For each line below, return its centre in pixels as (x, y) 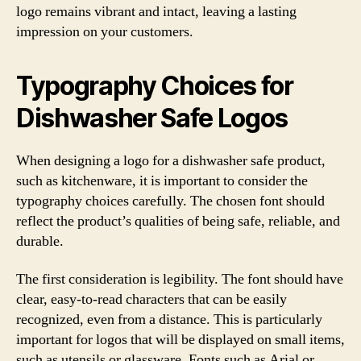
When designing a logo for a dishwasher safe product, (171, 160)
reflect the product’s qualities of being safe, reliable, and (178, 221)
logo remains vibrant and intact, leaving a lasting (156, 11)
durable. (40, 241)
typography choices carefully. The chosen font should (170, 201)
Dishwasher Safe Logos (152, 118)
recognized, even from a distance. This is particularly (169, 320)
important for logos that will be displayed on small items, (180, 340)
